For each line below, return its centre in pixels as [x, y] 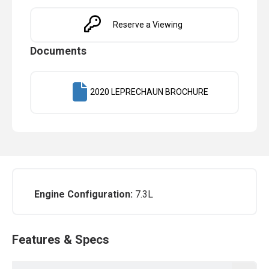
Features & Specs [61, 239]
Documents [58, 50]
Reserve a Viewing [147, 24]
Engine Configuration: [83, 194]
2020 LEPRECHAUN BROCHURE [149, 92]
